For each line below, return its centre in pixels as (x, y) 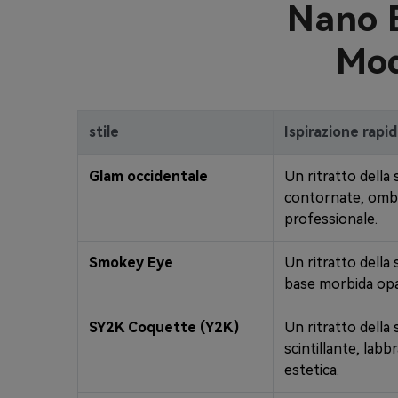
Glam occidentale (148, 177)
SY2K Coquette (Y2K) (164, 328)
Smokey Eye (131, 263)
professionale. (331, 219)
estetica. (312, 370)
